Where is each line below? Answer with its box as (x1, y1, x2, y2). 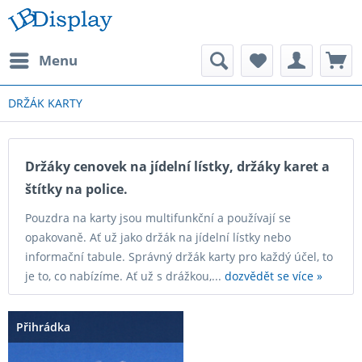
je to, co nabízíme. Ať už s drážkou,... (25, 268, 225, 284)
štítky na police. (25, 180, 128, 198)
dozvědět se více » (225, 268, 322, 284)
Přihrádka (16, 319, 70, 335)
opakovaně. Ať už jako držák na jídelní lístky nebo (25, 229, 291, 245)
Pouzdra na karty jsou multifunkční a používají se (25, 210, 291, 225)
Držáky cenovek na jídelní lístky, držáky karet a (25, 158, 330, 175)
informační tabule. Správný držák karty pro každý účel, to (25, 249, 333, 264)
